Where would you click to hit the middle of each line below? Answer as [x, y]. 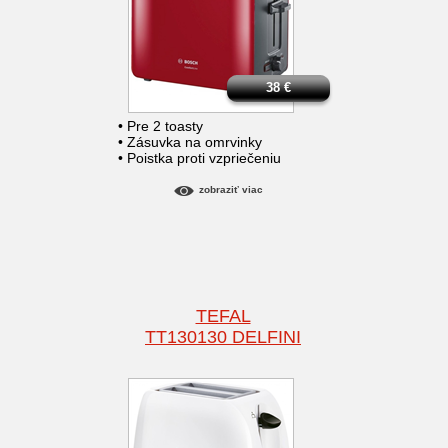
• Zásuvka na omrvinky [190, 142]
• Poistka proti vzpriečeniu [199, 158]
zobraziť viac [230, 190]
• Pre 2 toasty [160, 126]
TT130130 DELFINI [223, 337]
